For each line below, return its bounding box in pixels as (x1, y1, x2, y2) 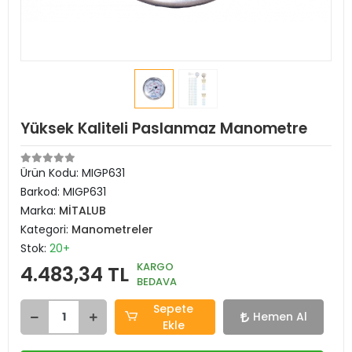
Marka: (20, 203, 59, 218)
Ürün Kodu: (20, 165, 82, 181)
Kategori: (20, 222, 71, 237)
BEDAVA (137, 274, 177, 289)
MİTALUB (59, 203, 106, 218)
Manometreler (71, 222, 153, 237)
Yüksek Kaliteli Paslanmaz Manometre (20, 118, 307, 139)
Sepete (153, 300, 194, 317)
